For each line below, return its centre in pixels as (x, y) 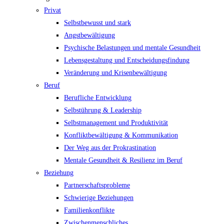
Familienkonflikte (89, 210)
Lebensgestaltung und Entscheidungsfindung (127, 60)
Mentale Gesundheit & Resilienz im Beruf (123, 160)
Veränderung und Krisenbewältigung (115, 73)
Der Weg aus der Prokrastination (110, 148)
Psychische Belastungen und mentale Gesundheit (132, 48)
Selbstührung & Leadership (103, 110)
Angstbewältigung (89, 35)
